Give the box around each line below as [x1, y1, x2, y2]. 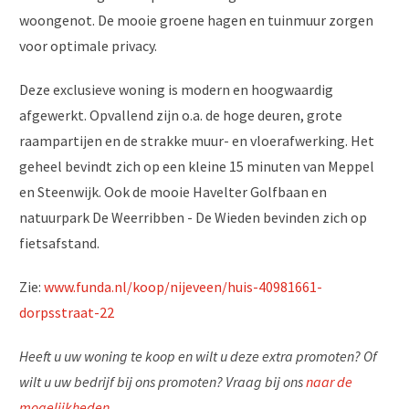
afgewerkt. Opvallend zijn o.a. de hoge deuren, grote [19, 106, 342, 125]
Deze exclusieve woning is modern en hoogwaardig [19, 80, 333, 100]
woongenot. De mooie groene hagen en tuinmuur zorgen [19, 11, 373, 30]
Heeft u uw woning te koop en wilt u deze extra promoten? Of [19, 347, 377, 366]
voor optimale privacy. [19, 37, 157, 56]
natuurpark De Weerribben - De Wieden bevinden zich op [19, 208, 367, 227]
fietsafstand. [19, 234, 100, 253]
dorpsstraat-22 [19, 303, 114, 322]
